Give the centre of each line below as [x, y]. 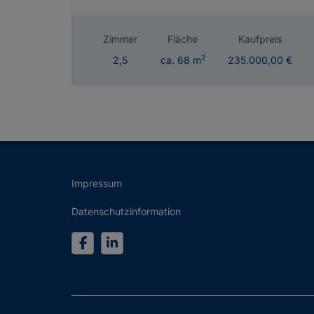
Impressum [97, 184]
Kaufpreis [260, 39]
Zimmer [120, 39]
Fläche [183, 39]
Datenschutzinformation [126, 212]
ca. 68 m [180, 60]
